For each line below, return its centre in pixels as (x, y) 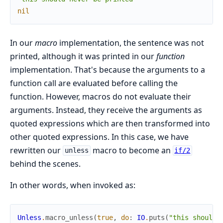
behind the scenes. (45, 164)
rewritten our (36, 150)
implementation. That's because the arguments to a (108, 69)
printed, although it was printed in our (83, 56)
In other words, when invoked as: (73, 185)
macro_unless (69, 217)
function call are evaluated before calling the (94, 83)
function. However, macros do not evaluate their (101, 96)
